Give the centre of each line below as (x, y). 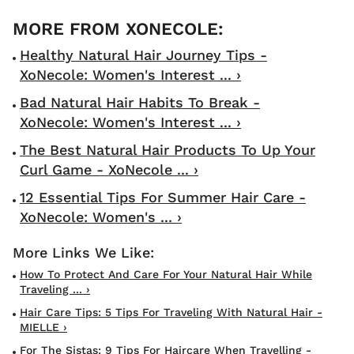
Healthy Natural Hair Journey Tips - (143, 55)
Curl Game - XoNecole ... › (109, 170)
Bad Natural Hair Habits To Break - (140, 103)
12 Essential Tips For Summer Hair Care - (163, 198)
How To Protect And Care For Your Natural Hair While (166, 275)
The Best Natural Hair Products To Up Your (168, 150)
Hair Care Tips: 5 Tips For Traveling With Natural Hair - (171, 313)
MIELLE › (43, 328)
